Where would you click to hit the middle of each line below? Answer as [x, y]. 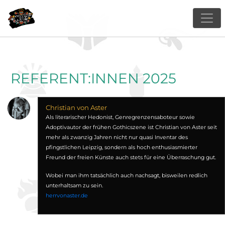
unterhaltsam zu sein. [74, 186]
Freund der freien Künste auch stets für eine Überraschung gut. [131, 157]
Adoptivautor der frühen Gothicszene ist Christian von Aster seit [131, 127]
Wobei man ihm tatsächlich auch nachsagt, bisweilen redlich [126, 176]
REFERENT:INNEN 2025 [93, 78]
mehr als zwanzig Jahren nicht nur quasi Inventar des [117, 137]
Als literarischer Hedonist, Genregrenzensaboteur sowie [120, 117]
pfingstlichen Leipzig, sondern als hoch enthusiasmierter [121, 147]
